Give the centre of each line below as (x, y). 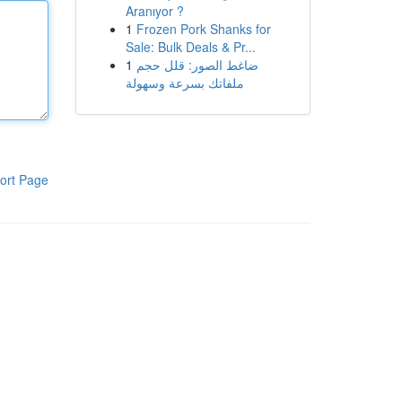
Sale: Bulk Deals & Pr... (190, 47)
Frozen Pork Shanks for (203, 29)
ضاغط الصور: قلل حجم (197, 65)
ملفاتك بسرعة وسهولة (184, 83)
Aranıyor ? (154, 11)
